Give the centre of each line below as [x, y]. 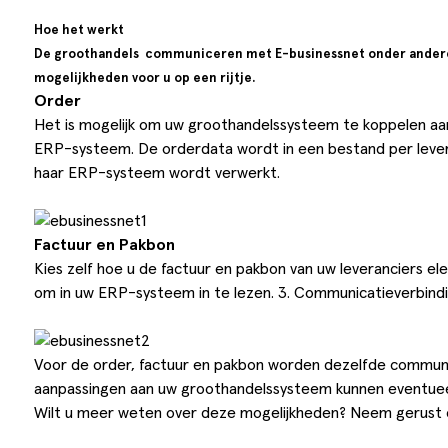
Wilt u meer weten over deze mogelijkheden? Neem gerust [239, 413]
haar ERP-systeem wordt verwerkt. [156, 173]
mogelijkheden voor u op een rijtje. [144, 79]
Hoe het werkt [78, 31]
